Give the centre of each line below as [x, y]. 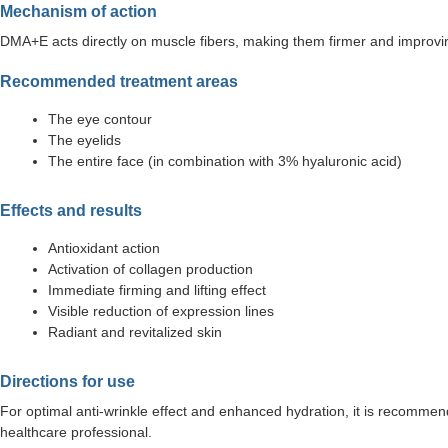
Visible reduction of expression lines [161, 311]
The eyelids [84, 140]
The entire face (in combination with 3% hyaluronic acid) [225, 161]
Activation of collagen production [150, 269]
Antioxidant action [104, 248]
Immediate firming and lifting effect [157, 290]
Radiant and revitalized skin [135, 332]
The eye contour [100, 119]
